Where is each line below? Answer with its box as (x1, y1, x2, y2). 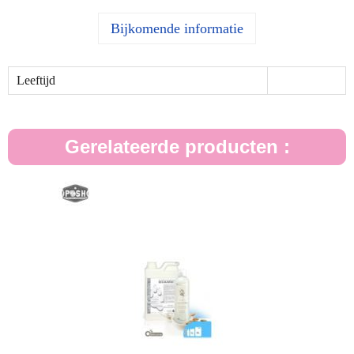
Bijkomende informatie (111, 21, 243, 36)
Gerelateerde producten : (64, 136, 290, 157)
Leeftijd (17, 73, 55, 87)
